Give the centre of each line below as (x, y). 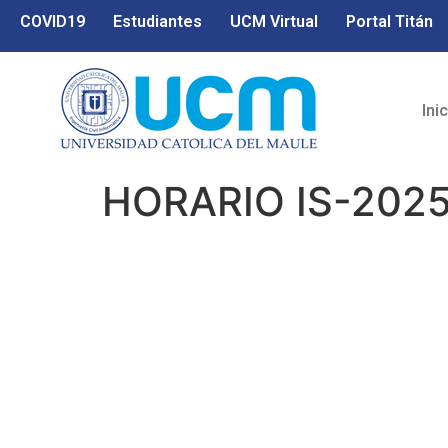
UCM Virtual (274, 21)
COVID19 (52, 21)
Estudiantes (157, 21)
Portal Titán (389, 21)
